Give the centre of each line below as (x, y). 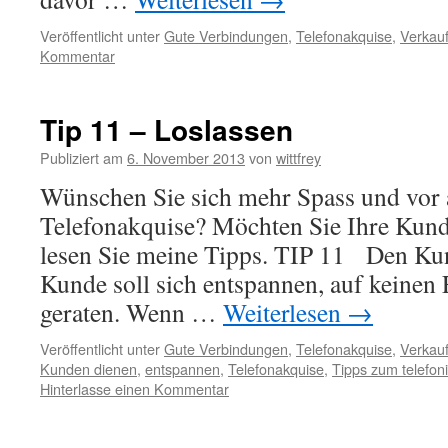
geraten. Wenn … (131, 312)
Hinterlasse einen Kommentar (134, 388)
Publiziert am (81, 157)
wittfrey (298, 157)
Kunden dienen (88, 368)
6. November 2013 (186, 157)
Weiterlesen (285, 312)
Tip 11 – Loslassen (166, 129)
